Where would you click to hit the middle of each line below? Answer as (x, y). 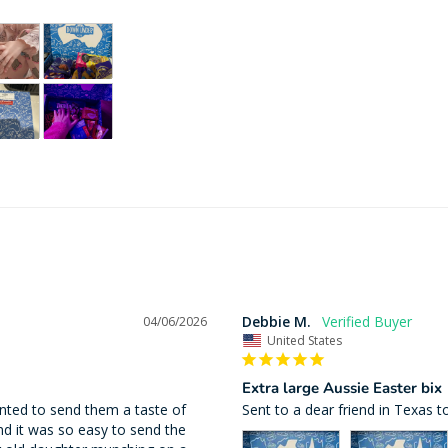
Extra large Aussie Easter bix (341, 388)
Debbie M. (276, 322)
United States (304, 341)
